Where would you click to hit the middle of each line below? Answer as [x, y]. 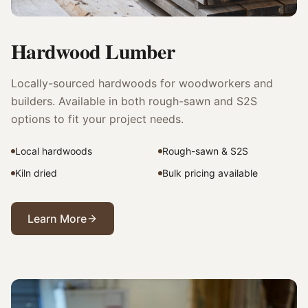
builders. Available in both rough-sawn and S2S [134, 101]
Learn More [57, 219]
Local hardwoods [54, 151]
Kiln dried [36, 173]
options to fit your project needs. [97, 119]
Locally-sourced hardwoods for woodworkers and [142, 84]
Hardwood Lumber [93, 51]
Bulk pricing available [210, 173]
